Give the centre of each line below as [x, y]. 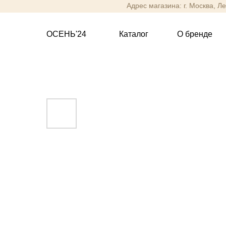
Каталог [134, 34]
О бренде [195, 34]
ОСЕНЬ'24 [66, 34]
